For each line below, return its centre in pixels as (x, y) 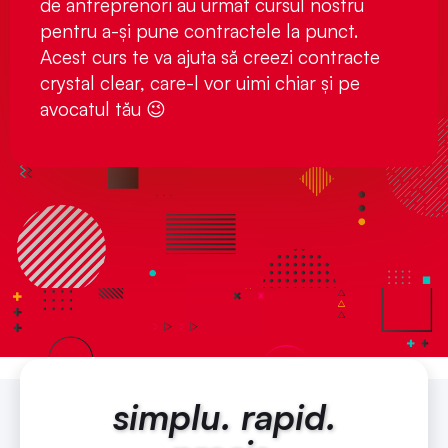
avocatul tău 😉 (103, 109)
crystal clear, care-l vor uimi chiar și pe (200, 83)
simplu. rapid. (224, 416)
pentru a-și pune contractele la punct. (199, 31)
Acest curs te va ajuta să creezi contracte (210, 57)
